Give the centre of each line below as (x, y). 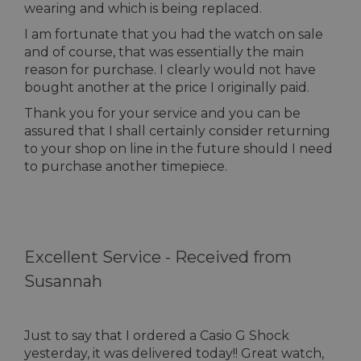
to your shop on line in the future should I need (178, 149)
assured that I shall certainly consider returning (177, 131)
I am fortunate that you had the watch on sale (174, 34)
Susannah (63, 281)
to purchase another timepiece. (126, 166)
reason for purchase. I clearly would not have (170, 70)
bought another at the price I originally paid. (167, 87)
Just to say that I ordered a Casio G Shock (157, 336)
